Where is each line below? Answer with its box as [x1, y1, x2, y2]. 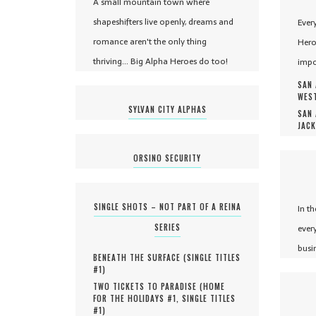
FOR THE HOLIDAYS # [93, 292, 173, 304]
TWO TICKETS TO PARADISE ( [93, 280, 203, 292]
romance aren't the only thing [93, 34, 207, 49]
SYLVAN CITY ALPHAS [128, 103, 207, 115]
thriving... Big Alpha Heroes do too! [93, 54, 228, 68]
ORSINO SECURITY [133, 152, 201, 164]
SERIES [154, 221, 181, 233]
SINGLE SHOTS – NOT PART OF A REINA [93, 200, 241, 212]
